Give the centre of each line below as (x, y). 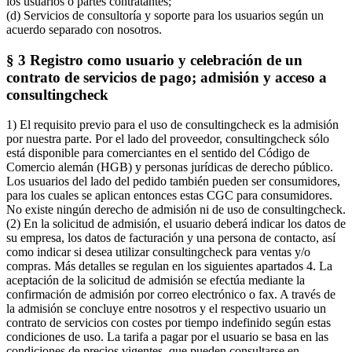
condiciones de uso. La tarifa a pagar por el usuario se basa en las (167, 337)
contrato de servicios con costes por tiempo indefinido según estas (169, 323)
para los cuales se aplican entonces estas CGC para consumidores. (169, 196)
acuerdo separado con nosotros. (84, 29)
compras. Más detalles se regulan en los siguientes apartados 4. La (169, 266)
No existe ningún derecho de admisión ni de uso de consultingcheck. (176, 210)
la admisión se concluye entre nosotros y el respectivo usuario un (166, 309)
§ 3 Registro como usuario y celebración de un (154, 60)
